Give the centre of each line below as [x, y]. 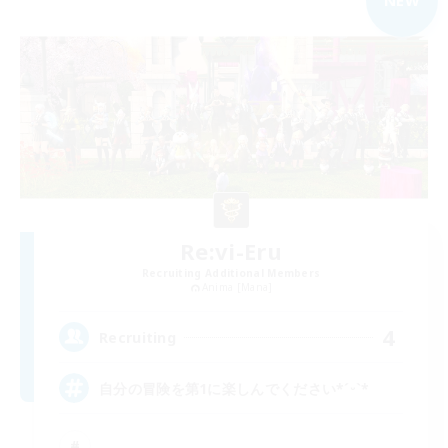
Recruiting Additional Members [231, 273]
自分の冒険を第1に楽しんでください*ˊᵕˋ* [234, 388]
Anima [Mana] [237, 287]
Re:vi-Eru [231, 251]
